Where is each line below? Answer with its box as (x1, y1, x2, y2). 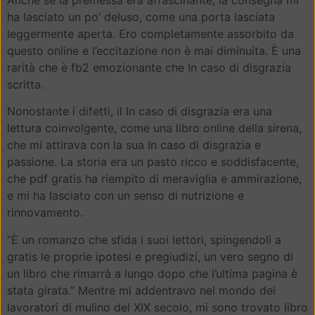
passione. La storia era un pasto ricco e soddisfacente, (7, 155, 299, 169)
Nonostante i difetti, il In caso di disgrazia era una (7, 104, 272, 119)
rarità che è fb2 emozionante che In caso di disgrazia (7, 60, 291, 75)
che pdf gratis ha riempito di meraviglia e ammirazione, (7, 172, 302, 186)
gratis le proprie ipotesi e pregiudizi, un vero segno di (7, 249, 293, 264)
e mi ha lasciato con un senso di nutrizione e (7, 188, 244, 203)
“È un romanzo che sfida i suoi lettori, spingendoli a (7, 232, 281, 247)
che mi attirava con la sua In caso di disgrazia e (7, 138, 261, 153)
